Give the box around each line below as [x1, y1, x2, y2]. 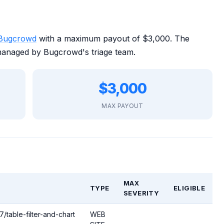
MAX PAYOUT [101, 101, 143, 109]
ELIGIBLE [173, 183, 205, 192]
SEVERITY [123, 188, 159, 197]
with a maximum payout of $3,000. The [36, 33, 189, 43]
